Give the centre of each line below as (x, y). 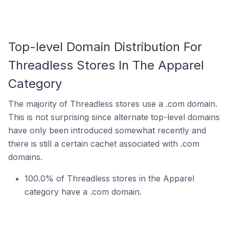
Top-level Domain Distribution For (105, 47)
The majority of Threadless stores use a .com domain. (113, 104)
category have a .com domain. (83, 192)
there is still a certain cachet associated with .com (104, 144)
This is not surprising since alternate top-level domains (114, 117)
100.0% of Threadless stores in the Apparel (109, 178)
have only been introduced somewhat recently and (107, 130)
